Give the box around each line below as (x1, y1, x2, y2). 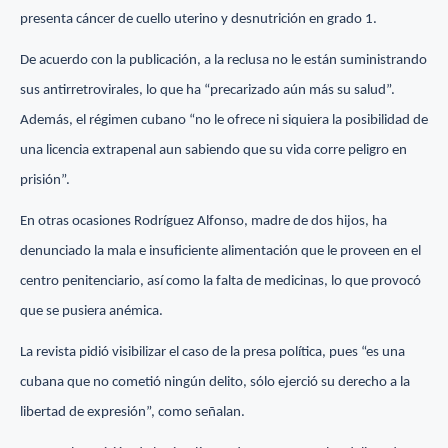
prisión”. (20, 173, 70, 189)
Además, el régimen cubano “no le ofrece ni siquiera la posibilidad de (20, 113, 428, 129)
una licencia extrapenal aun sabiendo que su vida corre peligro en (20, 143, 407, 159)
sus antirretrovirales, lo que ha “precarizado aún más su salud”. (20, 83, 395, 99)
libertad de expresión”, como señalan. (20, 405, 245, 421)
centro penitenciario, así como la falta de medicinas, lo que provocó (20, 274, 421, 290)
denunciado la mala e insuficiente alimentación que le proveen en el (20, 244, 421, 260)
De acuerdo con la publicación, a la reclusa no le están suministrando (20, 53, 427, 69)
